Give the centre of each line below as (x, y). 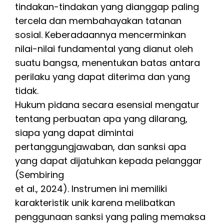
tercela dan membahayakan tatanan (98, 20)
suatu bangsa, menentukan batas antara (107, 62)
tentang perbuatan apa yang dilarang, (101, 118)
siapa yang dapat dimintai (74, 132)
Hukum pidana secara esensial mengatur (107, 104)
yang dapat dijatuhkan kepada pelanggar (108, 160)
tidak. (27, 90)
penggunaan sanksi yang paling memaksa (110, 216)
